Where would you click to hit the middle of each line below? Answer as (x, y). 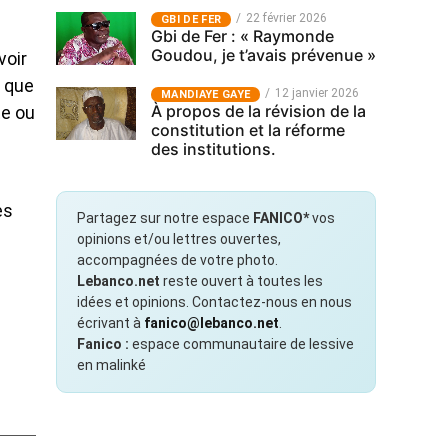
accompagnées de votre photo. (177, 260)
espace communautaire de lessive (241, 344)
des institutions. (213, 149)
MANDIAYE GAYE (206, 94)
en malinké (111, 365)
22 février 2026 (287, 18)
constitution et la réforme (248, 130)
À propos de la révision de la (258, 111)
